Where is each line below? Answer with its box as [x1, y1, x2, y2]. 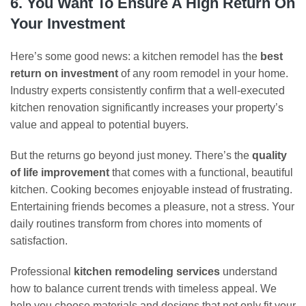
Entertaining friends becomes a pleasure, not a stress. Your [10, 201, 294, 212]
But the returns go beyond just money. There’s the [10, 150, 252, 161]
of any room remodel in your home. [118, 68, 288, 79]
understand [220, 266, 277, 277]
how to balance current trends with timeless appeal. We [10, 283, 277, 294]
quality [252, 150, 287, 161]
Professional [10, 266, 74, 277]
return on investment [10, 68, 118, 79]
